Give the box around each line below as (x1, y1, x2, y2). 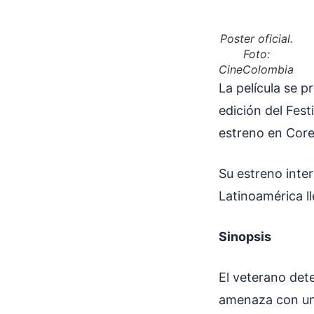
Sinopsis (219, 229, 271, 244)
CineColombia (219, 62, 294, 76)
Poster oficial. (219, 32, 293, 46)
